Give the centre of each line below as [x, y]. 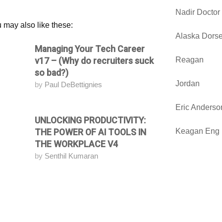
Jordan [187, 83]
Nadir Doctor [197, 12]
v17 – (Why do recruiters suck [94, 61]
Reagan [189, 59]
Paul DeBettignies [74, 85]
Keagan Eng [197, 131]
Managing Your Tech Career [90, 49]
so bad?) [52, 73]
